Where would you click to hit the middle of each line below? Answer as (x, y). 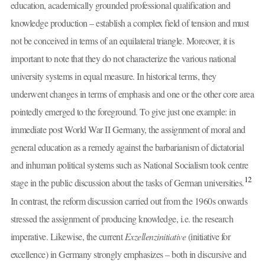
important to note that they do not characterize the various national (123, 58)
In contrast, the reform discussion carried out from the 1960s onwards (129, 201)
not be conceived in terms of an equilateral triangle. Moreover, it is (122, 40)
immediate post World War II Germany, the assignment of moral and (128, 129)
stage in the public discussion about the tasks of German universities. (127, 182)
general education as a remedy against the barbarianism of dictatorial (127, 147)
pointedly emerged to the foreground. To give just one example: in (123, 111)
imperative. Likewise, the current (67, 236)
